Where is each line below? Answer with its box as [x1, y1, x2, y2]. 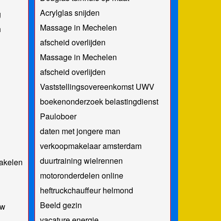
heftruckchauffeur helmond [39, 184, 133, 196]
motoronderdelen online [39, 169, 123, 181]
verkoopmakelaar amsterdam [39, 140, 142, 151]
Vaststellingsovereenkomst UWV [39, 80, 154, 92]
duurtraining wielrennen [39, 154, 123, 166]
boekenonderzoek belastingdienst [39, 95, 158, 107]
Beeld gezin [39, 199, 82, 211]
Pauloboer [39, 110, 76, 122]
